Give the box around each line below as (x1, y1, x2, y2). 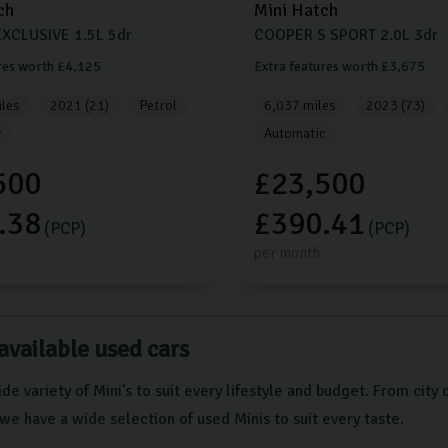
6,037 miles (263, 97, 336, 115)
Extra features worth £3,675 (253, 58, 425, 76)
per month (253, 244, 320, 263)
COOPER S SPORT (253, 25, 376, 46)
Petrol (139, 97, 177, 115)
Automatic (263, 125, 325, 143)
